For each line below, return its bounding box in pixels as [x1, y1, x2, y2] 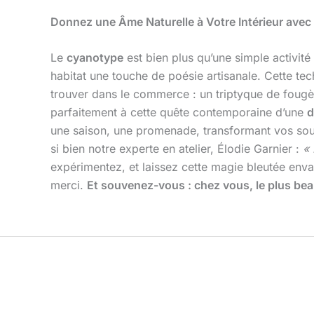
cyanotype [67, 50, 123, 65]
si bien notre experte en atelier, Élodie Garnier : [50, 142, 303, 156]
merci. [50, 178, 87, 193]
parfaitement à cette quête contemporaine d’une [50, 105, 307, 120]
